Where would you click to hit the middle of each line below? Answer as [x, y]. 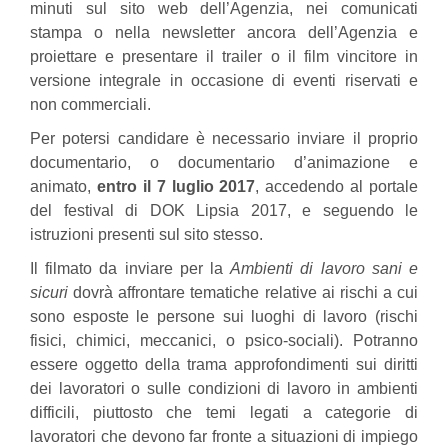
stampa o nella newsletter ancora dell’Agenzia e [224, 32]
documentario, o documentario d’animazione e [224, 162]
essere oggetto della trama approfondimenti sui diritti [224, 364]
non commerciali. [90, 104]
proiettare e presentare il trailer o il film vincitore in [224, 56]
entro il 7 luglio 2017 [173, 186]
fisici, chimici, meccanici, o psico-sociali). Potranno [224, 340]
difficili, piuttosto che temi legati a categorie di [224, 412]
